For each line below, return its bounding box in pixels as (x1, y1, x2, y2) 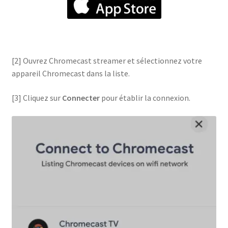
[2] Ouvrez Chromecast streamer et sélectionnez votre (11, 55, 202, 66)
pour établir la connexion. (99, 93, 190, 103)
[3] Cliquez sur (11, 93, 62, 103)
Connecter (62, 93, 100, 103)
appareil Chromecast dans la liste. (11, 68, 130, 79)
